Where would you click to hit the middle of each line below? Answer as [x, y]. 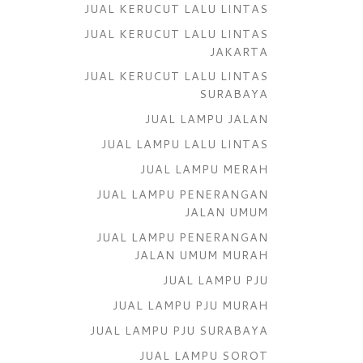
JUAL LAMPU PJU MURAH [190, 305]
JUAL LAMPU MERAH [204, 169]
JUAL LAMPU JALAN [207, 119]
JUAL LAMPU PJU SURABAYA [179, 330]
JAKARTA [239, 51]
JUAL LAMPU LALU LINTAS [185, 144]
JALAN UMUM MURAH [201, 255]
